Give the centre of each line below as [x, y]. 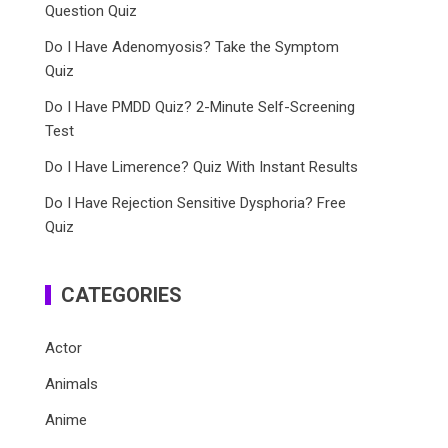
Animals [72, 384]
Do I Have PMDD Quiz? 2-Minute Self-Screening [200, 107]
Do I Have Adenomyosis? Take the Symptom [192, 47]
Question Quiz [91, 11]
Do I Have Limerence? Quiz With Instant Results [202, 167]
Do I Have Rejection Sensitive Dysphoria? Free [196, 203]
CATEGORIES [122, 295]
